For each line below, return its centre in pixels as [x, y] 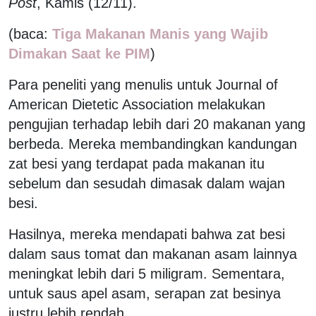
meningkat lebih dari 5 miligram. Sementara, [147, 273]
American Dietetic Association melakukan [137, 104]
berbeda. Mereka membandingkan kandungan [153, 144]
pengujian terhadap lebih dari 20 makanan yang [157, 124]
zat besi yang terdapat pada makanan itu [136, 163]
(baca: [30, 34]
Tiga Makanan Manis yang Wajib [160, 34]
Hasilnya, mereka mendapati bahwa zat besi [147, 234]
